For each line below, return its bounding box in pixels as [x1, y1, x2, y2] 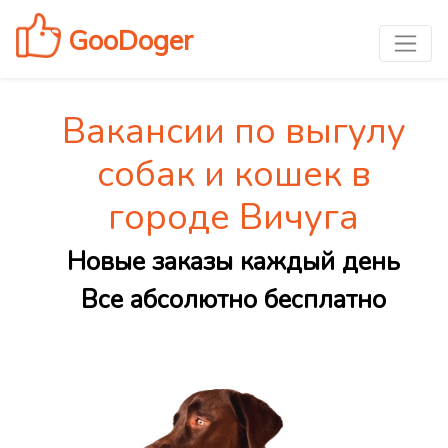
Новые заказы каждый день [67, 245, 400, 280]
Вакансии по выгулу [61, 107, 406, 157]
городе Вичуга [108, 193, 359, 243]
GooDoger [61, 22, 193, 57]
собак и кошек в [96, 150, 371, 200]
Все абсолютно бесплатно [81, 283, 386, 318]
